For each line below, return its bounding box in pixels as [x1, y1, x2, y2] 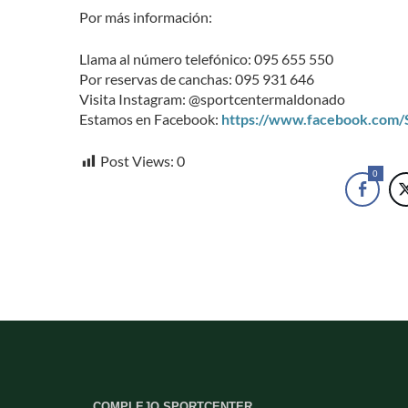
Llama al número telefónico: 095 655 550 [79, 50, 333, 68]
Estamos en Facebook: [79, 110, 219, 128]
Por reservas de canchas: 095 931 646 [79, 70, 314, 88]
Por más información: [79, 8, 212, 26]
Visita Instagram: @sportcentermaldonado [79, 90, 345, 108]
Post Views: [100, 152, 174, 170]
